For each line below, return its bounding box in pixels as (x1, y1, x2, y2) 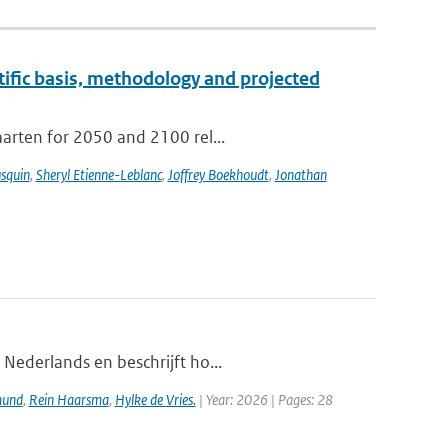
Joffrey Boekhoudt (167, 165, 269, 184)
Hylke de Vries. (114, 390, 196, 409)
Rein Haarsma (28, 390, 109, 409)
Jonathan (274, 165, 327, 184)
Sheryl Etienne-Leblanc (35, 165, 162, 184)
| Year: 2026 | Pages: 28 (195, 390, 333, 409)
